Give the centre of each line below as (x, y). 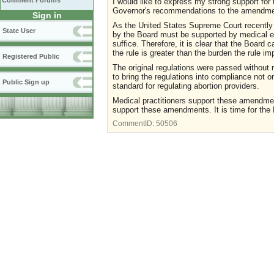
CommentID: (134, 123)
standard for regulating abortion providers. (186, 86)
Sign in (47, 15)
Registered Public (31, 56)
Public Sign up (26, 82)
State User (19, 31)
